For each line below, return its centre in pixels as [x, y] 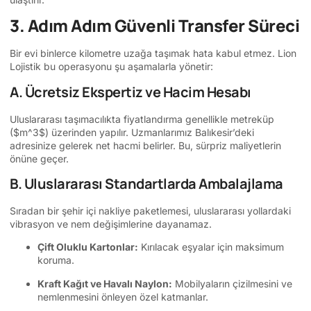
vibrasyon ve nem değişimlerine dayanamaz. [111, 224]
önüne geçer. [39, 158]
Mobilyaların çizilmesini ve [232, 283]
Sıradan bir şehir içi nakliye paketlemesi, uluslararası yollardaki [150, 211]
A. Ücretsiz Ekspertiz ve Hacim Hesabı [131, 92]
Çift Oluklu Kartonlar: [88, 247]
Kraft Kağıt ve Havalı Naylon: [105, 283]
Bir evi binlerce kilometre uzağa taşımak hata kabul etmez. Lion [153, 53]
